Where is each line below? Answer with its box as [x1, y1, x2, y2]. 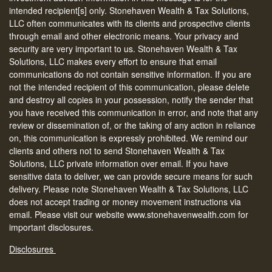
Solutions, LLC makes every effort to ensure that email [9, 55, 217, 67]
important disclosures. [9, 220, 96, 233]
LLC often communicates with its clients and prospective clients [9, 16, 250, 29]
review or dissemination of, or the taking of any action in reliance [9, 118, 256, 131]
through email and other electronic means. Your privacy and [9, 29, 239, 42]
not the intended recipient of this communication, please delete [9, 80, 250, 93]
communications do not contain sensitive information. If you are [9, 67, 251, 80]
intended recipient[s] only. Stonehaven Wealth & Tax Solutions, [9, 4, 249, 16]
